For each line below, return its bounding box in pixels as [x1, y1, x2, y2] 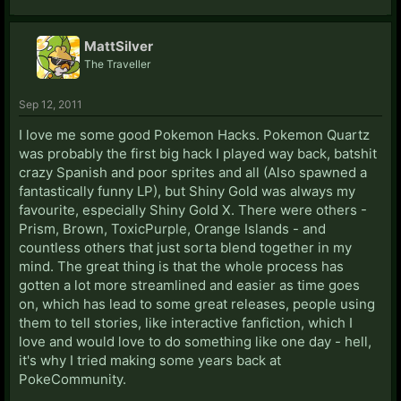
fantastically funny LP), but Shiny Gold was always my [19, 182, 355, 200]
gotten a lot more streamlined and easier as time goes [19, 276, 360, 294]
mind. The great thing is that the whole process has [19, 257, 344, 275]
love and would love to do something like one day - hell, [19, 332, 371, 350]
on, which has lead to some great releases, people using [19, 294, 375, 312]
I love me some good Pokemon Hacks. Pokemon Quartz [19, 125, 370, 143]
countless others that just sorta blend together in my [19, 238, 352, 256]
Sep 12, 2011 [19, 97, 82, 111]
